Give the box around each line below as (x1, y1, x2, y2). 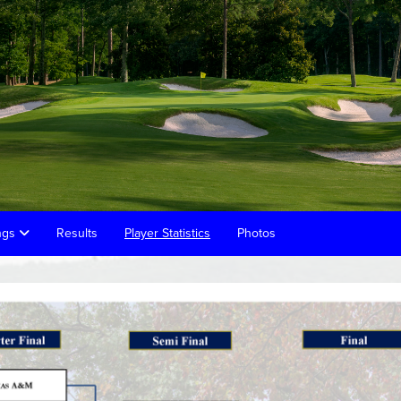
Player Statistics (124, 226, 210, 241)
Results (56, 226, 98, 241)
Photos (237, 226, 276, 241)
